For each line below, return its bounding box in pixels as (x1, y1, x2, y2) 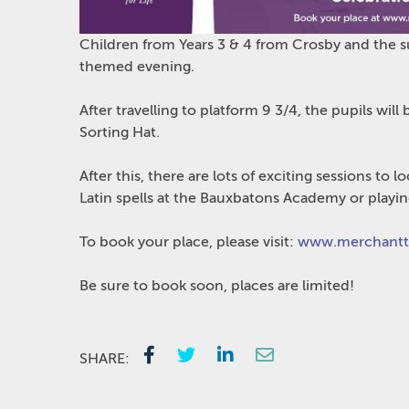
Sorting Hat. (79, 124, 160, 142)
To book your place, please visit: (79, 234, 298, 251)
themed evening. (79, 58, 194, 76)
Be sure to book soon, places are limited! (79, 278, 354, 295)
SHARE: (79, 350, 130, 367)
